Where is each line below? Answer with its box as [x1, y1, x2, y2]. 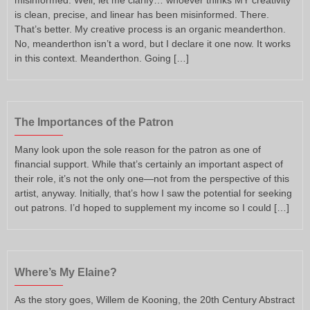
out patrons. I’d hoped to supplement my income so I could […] [15, 202, 289, 214]
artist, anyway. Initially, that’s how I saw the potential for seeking [15, 188, 292, 199]
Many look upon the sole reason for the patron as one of [15, 144, 261, 156]
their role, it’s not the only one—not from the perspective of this [15, 173, 289, 185]
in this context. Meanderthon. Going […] [15, 52, 189, 64]
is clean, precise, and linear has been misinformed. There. [15, 8, 269, 20]
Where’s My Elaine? [15, 266, 117, 278]
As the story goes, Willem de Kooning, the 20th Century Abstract [15, 293, 295, 305]
